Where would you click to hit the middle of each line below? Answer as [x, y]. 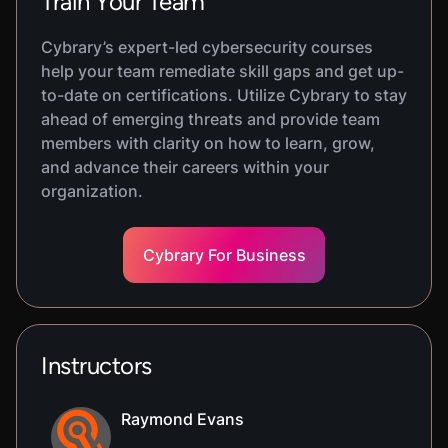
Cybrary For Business [224, 255]
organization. [92, 191]
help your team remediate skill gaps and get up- [222, 71]
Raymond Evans [182, 419]
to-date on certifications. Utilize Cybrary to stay [224, 95]
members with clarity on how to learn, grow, [208, 143]
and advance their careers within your [185, 167]
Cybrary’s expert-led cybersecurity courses [207, 47]
